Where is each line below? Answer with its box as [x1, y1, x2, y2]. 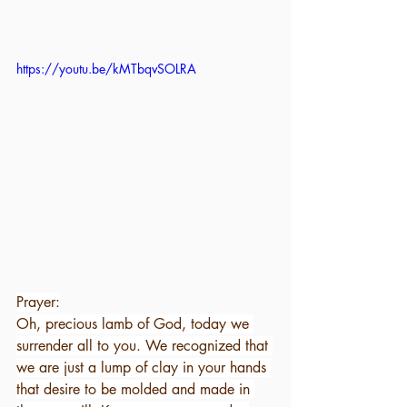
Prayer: [16, 292, 60, 312]
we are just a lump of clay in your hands [16, 357, 271, 377]
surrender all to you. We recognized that [16, 335, 273, 355]
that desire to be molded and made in [16, 379, 254, 399]
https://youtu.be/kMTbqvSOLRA [16, 60, 196, 77]
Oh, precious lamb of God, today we [16, 313, 253, 333]
